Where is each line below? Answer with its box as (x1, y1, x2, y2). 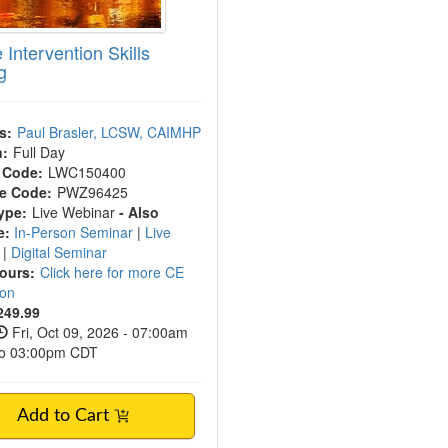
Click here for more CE (40, 262, 185, 282)
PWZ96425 (57, 182, 129, 202)
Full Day (13, 142, 66, 162)
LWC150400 (48, 162, 127, 182)
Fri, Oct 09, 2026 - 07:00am (8, 322, 189, 342)
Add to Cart (17, 407, 115, 425)
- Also (119, 202, 160, 222)
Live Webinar (32, 202, 120, 222)
